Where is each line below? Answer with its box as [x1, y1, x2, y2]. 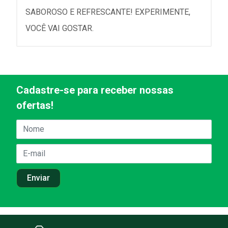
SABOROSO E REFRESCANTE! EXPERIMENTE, [25, 7, 190, 17]
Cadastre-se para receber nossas [16, 83, 174, 96]
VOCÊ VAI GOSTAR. [25, 23, 94, 34]
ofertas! [16, 99, 53, 111]
